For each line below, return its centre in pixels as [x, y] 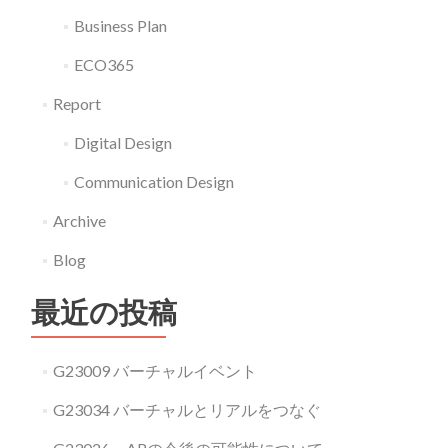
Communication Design [153, 181]
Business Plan [120, 25]
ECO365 [103, 64]
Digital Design [122, 142]
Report [76, 103]
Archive [79, 220]
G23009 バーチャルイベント [154, 370]
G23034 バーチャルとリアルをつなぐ [186, 409]
